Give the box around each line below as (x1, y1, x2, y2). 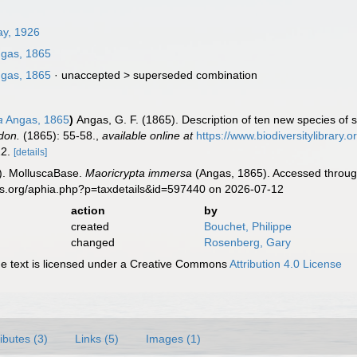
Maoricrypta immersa (85, 167, 193, 179)
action (70, 204, 105, 217)
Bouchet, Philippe (203, 220, 292, 233)
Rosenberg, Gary (203, 236, 291, 249)
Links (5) (75, 332, 119, 345)
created (70, 220, 109, 233)
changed (70, 236, 115, 249)
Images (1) (146, 332, 201, 345)
